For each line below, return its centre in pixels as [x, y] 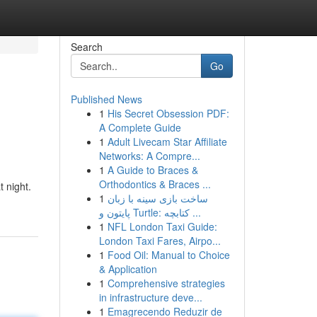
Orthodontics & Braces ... [155, 184]
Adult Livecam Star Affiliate [167, 142]
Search [86, 47]
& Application [128, 269]
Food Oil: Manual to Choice [168, 255]
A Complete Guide [140, 127]
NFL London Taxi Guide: [162, 226]
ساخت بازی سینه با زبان [157, 198]
